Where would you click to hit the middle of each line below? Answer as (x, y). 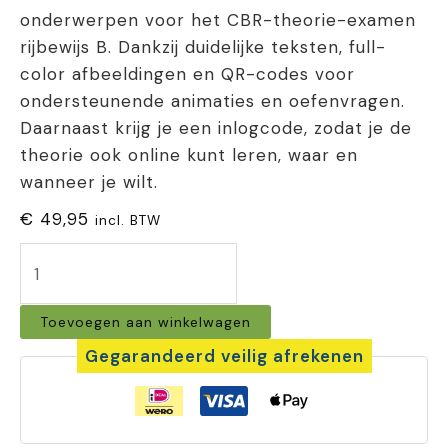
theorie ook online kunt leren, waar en (189, 154)
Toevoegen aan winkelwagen (145, 322)
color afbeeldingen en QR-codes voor (187, 73)
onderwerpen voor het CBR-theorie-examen (218, 19)
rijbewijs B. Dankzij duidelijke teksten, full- (203, 46)
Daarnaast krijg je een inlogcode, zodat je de (216, 127)
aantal (46, 360)
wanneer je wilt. (89, 181)
